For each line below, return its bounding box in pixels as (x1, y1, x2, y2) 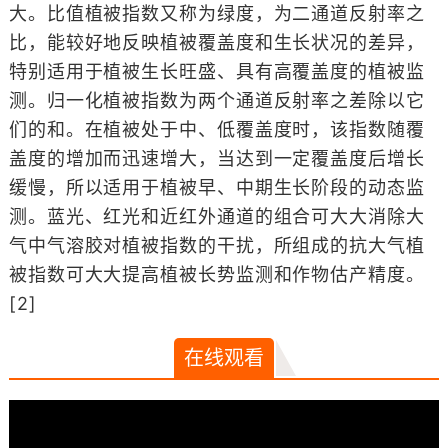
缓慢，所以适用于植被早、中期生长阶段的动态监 (8, 177, 425, 198)
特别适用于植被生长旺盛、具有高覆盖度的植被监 (8, 61, 425, 82)
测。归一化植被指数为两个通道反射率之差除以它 (8, 90, 425, 111)
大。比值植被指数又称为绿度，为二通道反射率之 (8, 3, 425, 24)
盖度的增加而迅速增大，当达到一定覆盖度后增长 (8, 148, 425, 169)
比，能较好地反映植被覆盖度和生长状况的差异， (8, 32, 425, 53)
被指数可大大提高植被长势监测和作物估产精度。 (8, 264, 425, 285)
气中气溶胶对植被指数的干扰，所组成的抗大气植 (8, 235, 425, 256)
